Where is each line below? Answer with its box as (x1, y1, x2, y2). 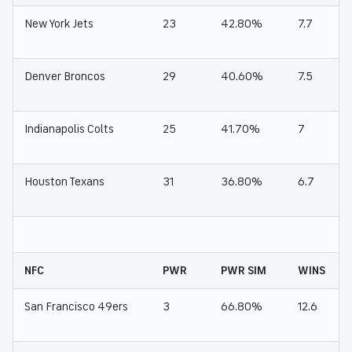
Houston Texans (24, 174, 104, 189)
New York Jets (24, 16, 93, 31)
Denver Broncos (24, 69, 105, 84)
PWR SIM (221, 263, 266, 278)
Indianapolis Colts (24, 122, 114, 137)
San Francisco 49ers (24, 299, 128, 314)
